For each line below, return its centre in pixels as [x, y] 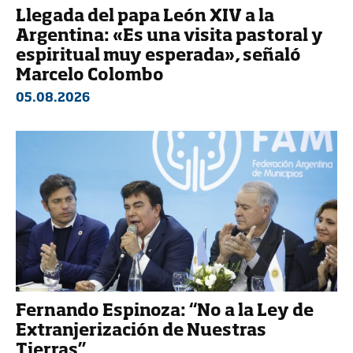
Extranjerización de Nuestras [141, 332]
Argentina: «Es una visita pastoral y [169, 37]
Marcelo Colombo [90, 76]
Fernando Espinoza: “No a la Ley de [165, 312]
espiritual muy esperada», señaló [158, 57]
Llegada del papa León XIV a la [145, 17]
